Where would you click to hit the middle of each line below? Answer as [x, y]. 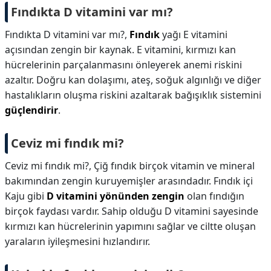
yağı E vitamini [194, 34]
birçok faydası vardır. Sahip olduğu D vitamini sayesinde [132, 211]
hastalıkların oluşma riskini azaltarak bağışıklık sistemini [133, 95]
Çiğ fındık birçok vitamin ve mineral [174, 166]
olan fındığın [214, 196]
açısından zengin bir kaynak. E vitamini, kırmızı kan [120, 50]
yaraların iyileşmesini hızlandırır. [77, 241]
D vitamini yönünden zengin [116, 196]
